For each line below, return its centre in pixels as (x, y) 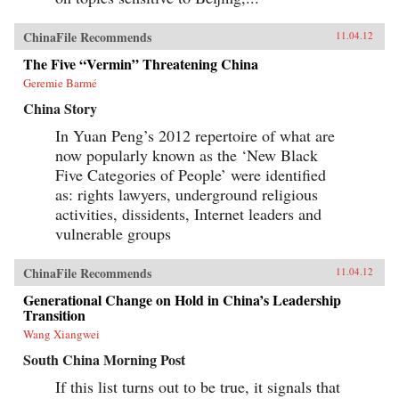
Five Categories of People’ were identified (191, 174)
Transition (54, 314)
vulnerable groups (113, 233)
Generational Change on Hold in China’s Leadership (182, 299)
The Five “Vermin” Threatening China (141, 63)
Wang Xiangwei (61, 334)
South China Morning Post (104, 359)
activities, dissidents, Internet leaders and (188, 213)
